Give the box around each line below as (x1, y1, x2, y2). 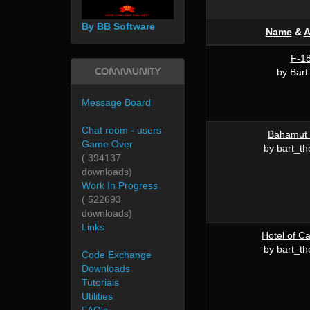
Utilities (82, 291, 113, 302)
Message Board (82, 97, 151, 109)
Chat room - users (82, 125, 161, 136)
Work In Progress (82, 180, 158, 192)
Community (94, 66, 161, 78)
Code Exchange (82, 249, 152, 261)
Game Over (82, 138, 133, 150)
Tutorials (82, 277, 119, 289)
